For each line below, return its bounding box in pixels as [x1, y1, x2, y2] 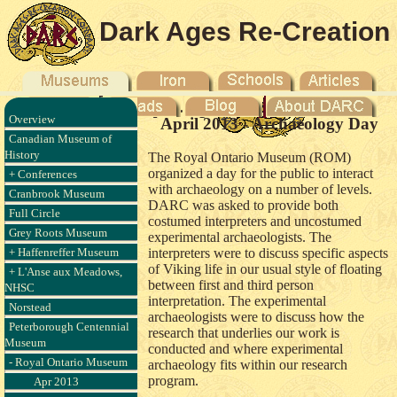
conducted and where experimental [148, 341, 343, 357]
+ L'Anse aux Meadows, [9, 265, 122, 278]
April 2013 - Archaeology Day [160, 113, 378, 133]
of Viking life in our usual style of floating [148, 261, 382, 277]
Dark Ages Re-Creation [99, 17, 390, 46]
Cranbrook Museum [9, 187, 105, 200]
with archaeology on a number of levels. [148, 182, 372, 198]
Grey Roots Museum [9, 226, 107, 239]
